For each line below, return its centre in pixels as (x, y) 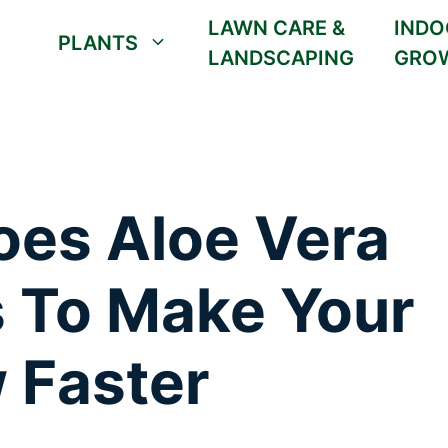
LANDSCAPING (281, 57)
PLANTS (98, 42)
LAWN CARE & (276, 27)
